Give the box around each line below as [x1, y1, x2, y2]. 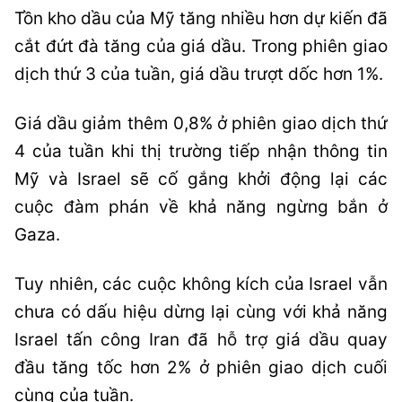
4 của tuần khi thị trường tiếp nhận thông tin [14, 141, 388, 162]
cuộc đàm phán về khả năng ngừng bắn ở [14, 197, 388, 217]
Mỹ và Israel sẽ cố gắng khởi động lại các [14, 169, 388, 189]
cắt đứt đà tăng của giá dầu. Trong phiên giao [14, 36, 388, 57]
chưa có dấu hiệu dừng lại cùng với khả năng [14, 301, 388, 322]
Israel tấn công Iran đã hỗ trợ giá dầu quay [14, 329, 388, 350]
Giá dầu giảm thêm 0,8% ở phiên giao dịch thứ [14, 113, 388, 134]
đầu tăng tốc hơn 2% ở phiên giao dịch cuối [14, 357, 388, 378]
